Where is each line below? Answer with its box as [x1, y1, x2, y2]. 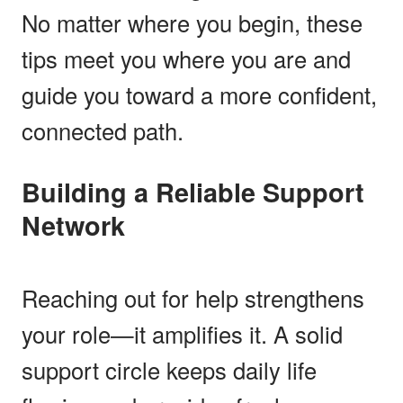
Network [22, 206, 125, 244]
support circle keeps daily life [22, 353, 317, 386]
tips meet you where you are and [22, 41, 351, 75]
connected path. [22, 113, 184, 147]
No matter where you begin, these [22, 5, 363, 39]
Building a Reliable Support [22, 173, 40, 210]
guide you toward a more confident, [22, 77, 377, 111]
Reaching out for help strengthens [22, 281, 364, 314]
